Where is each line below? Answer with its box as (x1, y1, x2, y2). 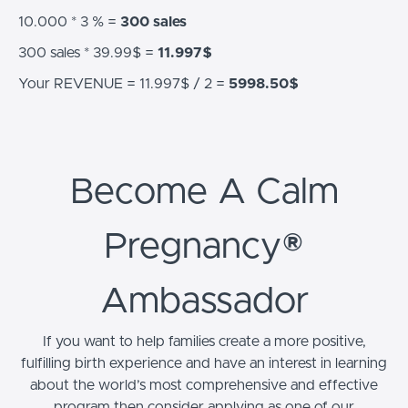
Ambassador (99, 282, 309, 320)
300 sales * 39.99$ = (18, 45, 158, 60)
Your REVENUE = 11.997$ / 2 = (18, 76, 229, 91)
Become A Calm (69, 173, 339, 210)
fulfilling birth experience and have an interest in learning (21, 355, 387, 371)
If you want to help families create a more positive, (42, 333, 366, 349)
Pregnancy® (104, 228, 304, 265)
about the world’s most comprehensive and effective (30, 377, 378, 393)
